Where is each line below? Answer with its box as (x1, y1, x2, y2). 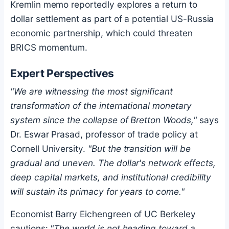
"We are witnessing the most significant (10, 85, 173, 97)
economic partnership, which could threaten (10, 28, 193, 39)
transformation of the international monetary (10, 100, 192, 111)
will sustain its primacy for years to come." (10, 186, 185, 197)
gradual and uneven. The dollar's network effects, (10, 157, 216, 168)
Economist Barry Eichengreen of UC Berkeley (10, 209, 196, 220)
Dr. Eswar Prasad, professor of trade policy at (10, 128, 198, 140)
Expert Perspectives (10, 67, 114, 80)
